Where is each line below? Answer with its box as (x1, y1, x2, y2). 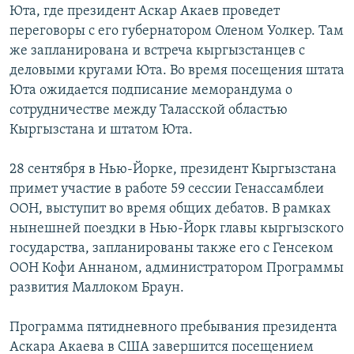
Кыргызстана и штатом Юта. (9, 122, 193, 137)
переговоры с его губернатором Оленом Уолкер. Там (9, 23, 344, 39)
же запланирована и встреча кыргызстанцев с (9, 43, 305, 58)
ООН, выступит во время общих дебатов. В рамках (9, 201, 331, 217)
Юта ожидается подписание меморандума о (9, 82, 292, 98)
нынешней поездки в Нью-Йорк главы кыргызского (9, 220, 344, 236)
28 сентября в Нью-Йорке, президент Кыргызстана (9, 161, 337, 177)
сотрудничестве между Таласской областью (9, 102, 288, 118)
